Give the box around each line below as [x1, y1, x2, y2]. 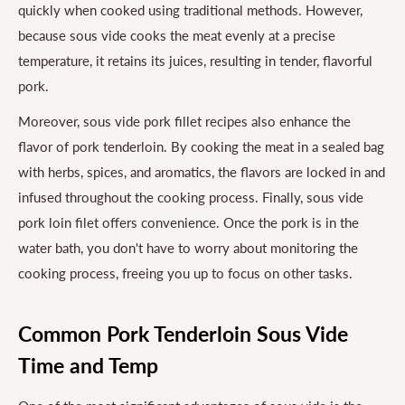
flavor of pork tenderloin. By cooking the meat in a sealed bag [18, 137, 384, 155]
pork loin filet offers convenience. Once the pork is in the [18, 213, 359, 231]
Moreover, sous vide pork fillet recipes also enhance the [18, 112, 351, 129]
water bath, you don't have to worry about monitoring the [18, 239, 358, 256]
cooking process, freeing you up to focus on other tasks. [18, 264, 353, 281]
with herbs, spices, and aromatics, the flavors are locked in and [18, 163, 385, 180]
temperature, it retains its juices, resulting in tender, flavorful [18, 52, 372, 70]
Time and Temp [18, 352, 158, 378]
